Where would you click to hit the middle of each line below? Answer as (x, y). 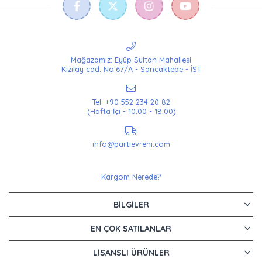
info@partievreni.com (131, 144)
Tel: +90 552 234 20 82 (131, 102)
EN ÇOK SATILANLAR (131, 229)
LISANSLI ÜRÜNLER (131, 253)
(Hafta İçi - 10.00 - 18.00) (131, 111)
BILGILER (131, 205)
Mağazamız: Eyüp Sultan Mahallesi (131, 60)
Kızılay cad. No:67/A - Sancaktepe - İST (131, 69)
